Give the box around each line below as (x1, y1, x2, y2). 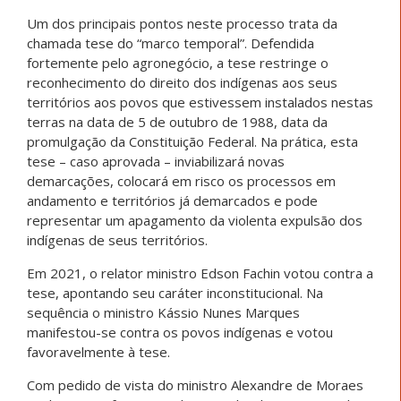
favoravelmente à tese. (27, 343, 170, 362)
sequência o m (27, 303, 115, 322)
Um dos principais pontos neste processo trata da (27, 14, 337, 33)
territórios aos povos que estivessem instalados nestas (27, 93, 373, 112)
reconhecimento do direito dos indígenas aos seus (27, 73, 337, 92)
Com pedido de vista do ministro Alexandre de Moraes (27, 376, 363, 395)
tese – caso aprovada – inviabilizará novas (27, 152, 285, 171)
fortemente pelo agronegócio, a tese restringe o (27, 54, 328, 73)
